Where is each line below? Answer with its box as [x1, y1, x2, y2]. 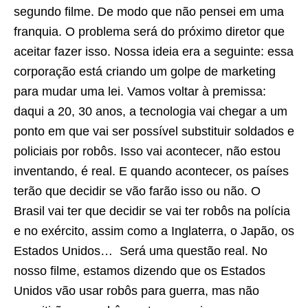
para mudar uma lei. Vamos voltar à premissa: [14, 84, 266, 98]
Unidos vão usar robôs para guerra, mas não [14, 283, 259, 298]
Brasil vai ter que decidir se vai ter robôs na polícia [14, 203, 290, 218]
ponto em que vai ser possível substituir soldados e [14, 124, 294, 138]
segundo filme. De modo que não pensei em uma [14, 4, 284, 19]
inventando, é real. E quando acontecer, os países [14, 164, 289, 178]
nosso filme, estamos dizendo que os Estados [14, 263, 265, 278]
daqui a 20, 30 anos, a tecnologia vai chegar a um [14, 104, 287, 118]
